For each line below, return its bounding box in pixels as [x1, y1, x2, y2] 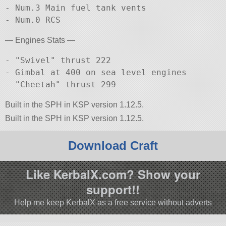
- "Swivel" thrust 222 [5, 55, 111, 66]
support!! [86, 180, 140, 198]
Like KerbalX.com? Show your [26, 165, 200, 183]
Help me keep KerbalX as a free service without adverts [14, 198, 212, 207]
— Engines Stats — [5, 36, 76, 45]
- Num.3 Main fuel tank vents [5, 3, 147, 13]
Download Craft [68, 138, 158, 152]
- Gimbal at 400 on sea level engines [5, 68, 187, 78]
